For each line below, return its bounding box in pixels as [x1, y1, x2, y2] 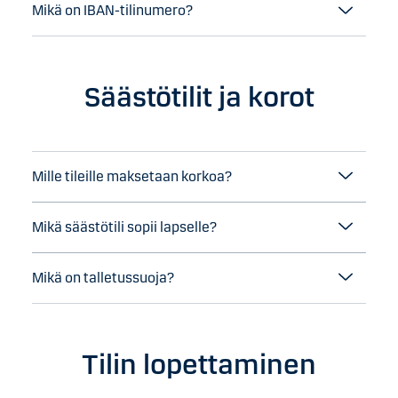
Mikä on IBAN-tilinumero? [32, 2, 193, 20]
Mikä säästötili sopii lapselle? [32, 218, 217, 235]
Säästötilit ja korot [84, 80, 314, 115]
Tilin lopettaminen [82, 346, 316, 382]
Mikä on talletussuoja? [32, 268, 174, 286]
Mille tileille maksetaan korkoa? [32, 167, 232, 185]
